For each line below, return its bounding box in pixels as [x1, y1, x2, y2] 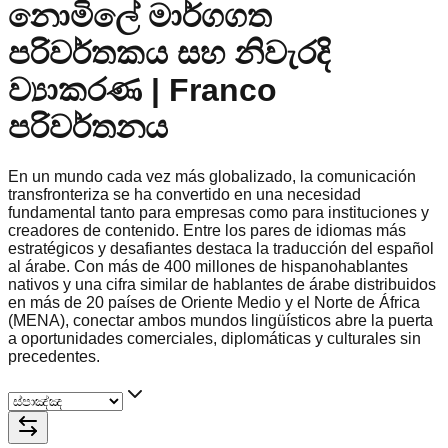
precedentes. [8, 347, 100, 365]
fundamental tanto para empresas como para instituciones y [8, 203, 429, 221]
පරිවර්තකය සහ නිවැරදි [8, 35, 330, 72]
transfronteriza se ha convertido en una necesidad [8, 185, 361, 203]
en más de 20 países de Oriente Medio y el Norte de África [8, 293, 420, 311]
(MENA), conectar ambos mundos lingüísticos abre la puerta [8, 311, 433, 329]
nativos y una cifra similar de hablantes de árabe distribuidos [8, 275, 436, 293]
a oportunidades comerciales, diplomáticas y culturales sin [8, 329, 421, 347]
